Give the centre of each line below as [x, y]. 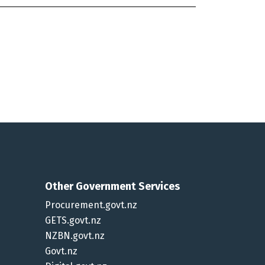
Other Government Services [112, 187]
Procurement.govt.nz [91, 205]
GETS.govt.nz [73, 221]
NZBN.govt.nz [75, 236]
